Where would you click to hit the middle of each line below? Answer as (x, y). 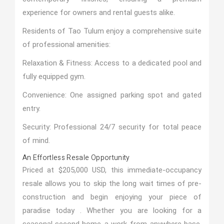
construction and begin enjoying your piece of (112, 197)
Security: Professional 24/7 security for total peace (112, 127)
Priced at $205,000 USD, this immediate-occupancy (112, 170)
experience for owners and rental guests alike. (98, 12)
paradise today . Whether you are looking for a (112, 210)
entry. (31, 108)
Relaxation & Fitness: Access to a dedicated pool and (112, 63)
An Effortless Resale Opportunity (76, 158)
